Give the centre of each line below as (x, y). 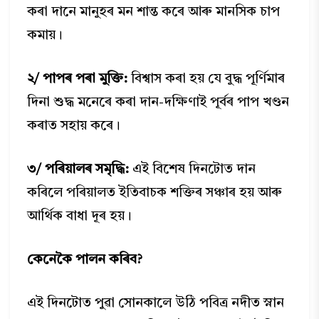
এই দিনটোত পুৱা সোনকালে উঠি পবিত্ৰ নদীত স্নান (156, 304)
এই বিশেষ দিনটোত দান (193, 170)
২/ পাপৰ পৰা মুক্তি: (78, 79)
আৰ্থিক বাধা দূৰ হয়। (80, 217)
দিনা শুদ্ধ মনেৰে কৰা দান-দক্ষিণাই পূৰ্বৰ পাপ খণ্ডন (158, 103)
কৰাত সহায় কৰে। (74, 126)
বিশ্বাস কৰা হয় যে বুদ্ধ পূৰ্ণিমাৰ (206, 79)
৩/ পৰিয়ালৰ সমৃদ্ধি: (78, 170)
